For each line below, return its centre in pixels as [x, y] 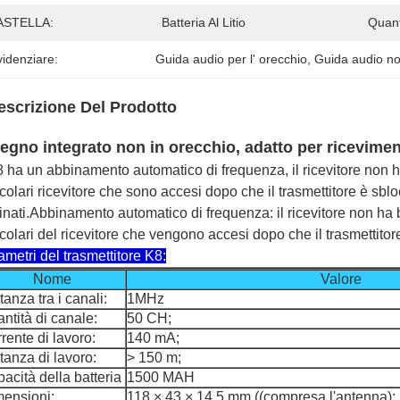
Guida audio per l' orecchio [232, 59]
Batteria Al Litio [204, 22]
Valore [341, 279]
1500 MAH [161, 377]
